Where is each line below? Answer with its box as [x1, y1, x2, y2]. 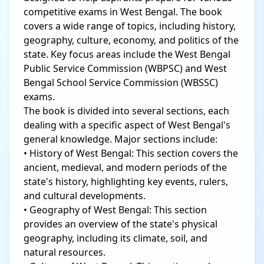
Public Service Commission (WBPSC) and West [24, 61, 227, 75]
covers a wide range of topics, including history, [24, 19, 236, 32]
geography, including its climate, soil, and [24, 231, 207, 245]
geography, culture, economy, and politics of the [24, 33, 239, 47]
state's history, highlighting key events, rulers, [24, 174, 228, 188]
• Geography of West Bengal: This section [24, 203, 207, 216]
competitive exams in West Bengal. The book [24, 5, 222, 18]
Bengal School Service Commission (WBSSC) [24, 75, 218, 89]
